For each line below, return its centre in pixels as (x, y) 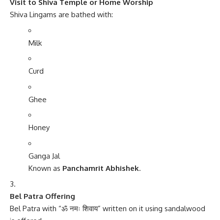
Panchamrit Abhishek (100, 168)
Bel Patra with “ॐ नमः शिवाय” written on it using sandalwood (108, 209)
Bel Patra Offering (42, 196)
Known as (45, 168)
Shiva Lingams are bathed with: (61, 15)
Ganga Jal (44, 156)
